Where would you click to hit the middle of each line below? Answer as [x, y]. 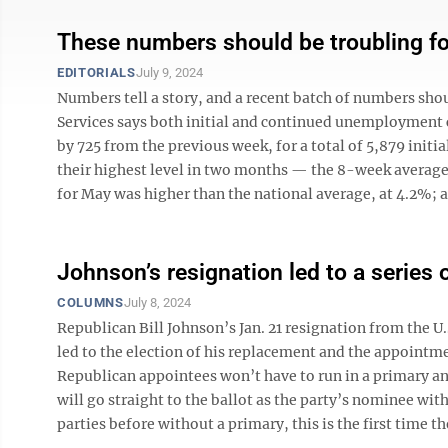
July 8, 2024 [157, 302]
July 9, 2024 [169, 72]
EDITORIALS [96, 72]
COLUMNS [90, 302]
